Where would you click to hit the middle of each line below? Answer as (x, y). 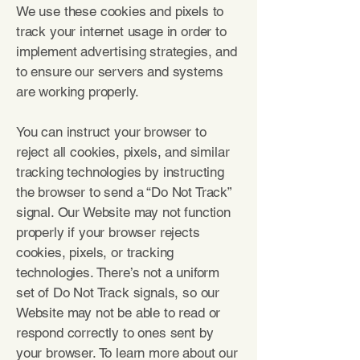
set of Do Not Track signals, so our (118, 292)
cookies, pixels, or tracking (95, 252)
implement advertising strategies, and (127, 51)
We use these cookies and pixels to (120, 11)
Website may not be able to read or (119, 313)
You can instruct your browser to (111, 132)
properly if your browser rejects (108, 232)
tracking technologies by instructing (120, 172)
